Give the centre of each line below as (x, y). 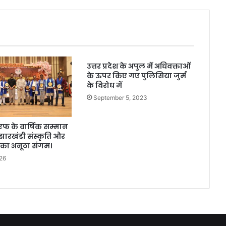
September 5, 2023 (120, 97)
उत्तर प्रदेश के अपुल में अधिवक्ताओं (138, 66)
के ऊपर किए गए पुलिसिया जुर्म (136, 75)
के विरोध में (104, 85)
